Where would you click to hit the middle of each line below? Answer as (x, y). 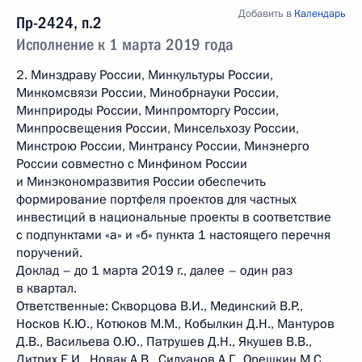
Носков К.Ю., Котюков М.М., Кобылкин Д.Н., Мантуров (175, 324)
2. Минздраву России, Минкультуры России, (145, 75)
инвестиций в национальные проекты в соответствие (174, 217)
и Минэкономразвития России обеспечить (141, 182)
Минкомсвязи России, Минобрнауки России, (147, 93)
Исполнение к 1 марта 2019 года (125, 44)
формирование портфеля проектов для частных (156, 200)
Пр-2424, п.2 (59, 23)
